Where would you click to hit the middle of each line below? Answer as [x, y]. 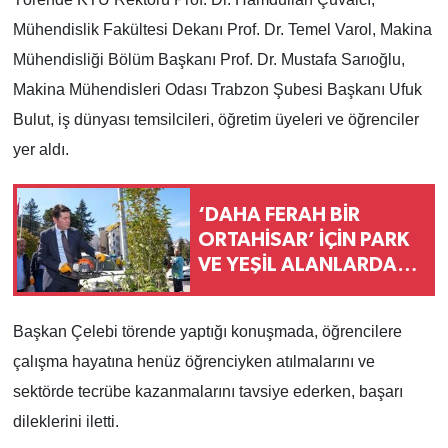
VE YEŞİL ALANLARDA [297, 264]
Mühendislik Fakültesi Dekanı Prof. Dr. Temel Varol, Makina [222, 30]
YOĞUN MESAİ [265, 289]
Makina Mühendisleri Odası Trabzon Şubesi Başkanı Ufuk [217, 90]
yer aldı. [40, 150]
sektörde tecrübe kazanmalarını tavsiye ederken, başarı [207, 392]
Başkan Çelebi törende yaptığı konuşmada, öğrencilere [207, 332]
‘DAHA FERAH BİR [279, 214]
